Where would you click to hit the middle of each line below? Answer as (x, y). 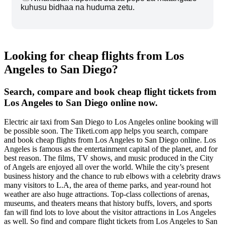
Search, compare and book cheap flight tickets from (110, 91)
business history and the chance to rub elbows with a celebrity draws (112, 176)
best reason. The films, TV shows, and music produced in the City (109, 158)
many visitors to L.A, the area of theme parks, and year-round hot (107, 185)
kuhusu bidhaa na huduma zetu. (78, 7)
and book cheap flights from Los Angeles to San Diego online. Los (110, 140)
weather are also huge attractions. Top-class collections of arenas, (107, 194)
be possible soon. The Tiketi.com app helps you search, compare (106, 131)
